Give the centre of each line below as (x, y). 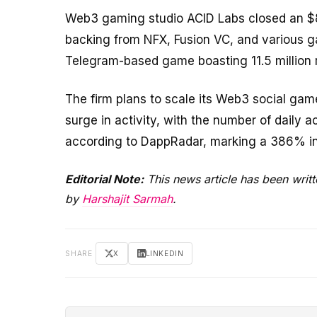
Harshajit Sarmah (127, 198)
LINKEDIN (165, 253)
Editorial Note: (104, 179)
